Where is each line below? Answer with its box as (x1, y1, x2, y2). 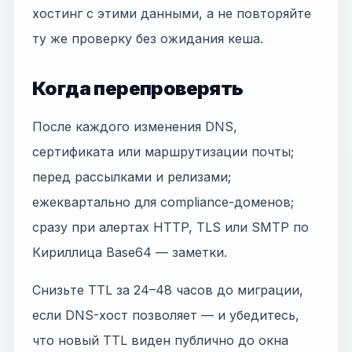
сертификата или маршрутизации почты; (32, 144, 294, 159)
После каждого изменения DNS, (32, 119, 237, 134)
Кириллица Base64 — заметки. (32, 244, 227, 260)
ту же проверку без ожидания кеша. (32, 31, 263, 46)
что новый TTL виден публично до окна (32, 332, 288, 348)
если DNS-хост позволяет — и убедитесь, (32, 307, 299, 323)
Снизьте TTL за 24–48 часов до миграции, (32, 282, 303, 298)
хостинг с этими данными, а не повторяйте (32, 5, 311, 21)
